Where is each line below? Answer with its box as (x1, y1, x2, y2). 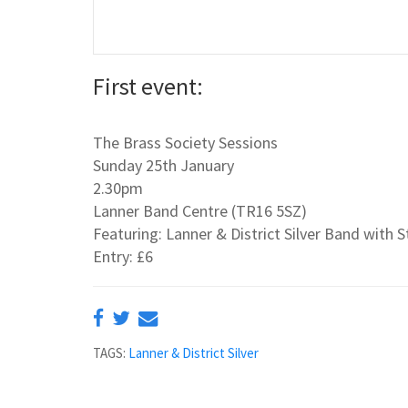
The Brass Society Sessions (93, 132, 278, 154)
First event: (93, 70, 203, 101)
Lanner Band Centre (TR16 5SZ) (93, 200, 307, 222)
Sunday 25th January (93, 155, 234, 177)
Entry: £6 (93, 246, 153, 268)
